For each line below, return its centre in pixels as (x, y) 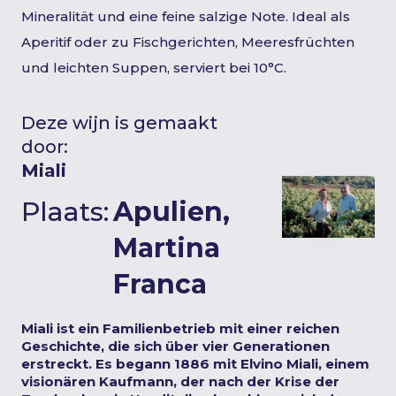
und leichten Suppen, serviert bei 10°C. (154, 68)
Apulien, (171, 212)
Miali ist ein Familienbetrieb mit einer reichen (180, 328)
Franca (160, 284)
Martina (167, 248)
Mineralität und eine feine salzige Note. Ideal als (186, 16)
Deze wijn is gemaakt (119, 123)
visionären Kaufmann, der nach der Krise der (180, 381)
